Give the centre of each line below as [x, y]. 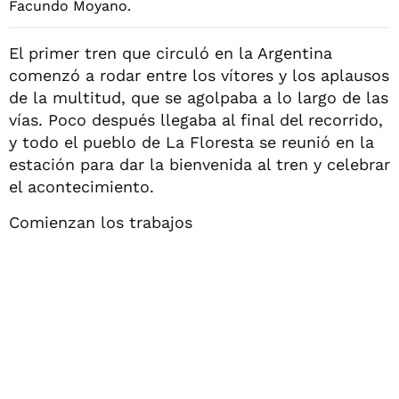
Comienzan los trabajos [101, 222]
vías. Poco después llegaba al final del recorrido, [196, 119]
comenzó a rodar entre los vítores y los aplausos [199, 75]
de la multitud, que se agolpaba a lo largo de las [199, 97]
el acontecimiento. [81, 186]
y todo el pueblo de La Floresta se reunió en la [191, 142]
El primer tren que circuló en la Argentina [171, 53]
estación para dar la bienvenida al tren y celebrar [199, 164]
